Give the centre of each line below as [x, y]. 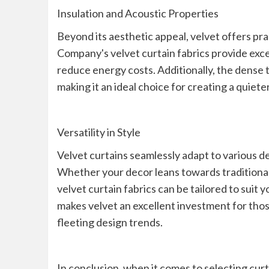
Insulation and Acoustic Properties [138, 13]
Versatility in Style [98, 132]
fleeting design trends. [110, 222]
